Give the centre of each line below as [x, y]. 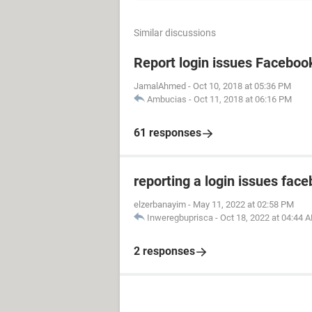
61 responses [167, 133]
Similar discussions [175, 33]
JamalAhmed [160, 86]
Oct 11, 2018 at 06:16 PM [243, 99]
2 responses [164, 251]
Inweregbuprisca [180, 218]
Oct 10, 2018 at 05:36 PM [242, 86]
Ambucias [167, 99]
